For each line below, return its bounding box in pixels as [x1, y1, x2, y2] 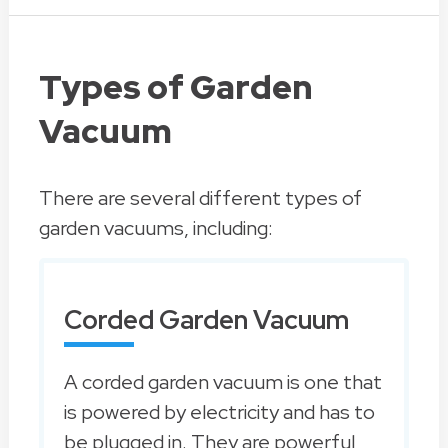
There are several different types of [38, 185, 362, 212]
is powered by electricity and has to [63, 399, 375, 426]
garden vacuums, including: [38, 215, 273, 242]
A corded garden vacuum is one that [63, 369, 382, 396]
